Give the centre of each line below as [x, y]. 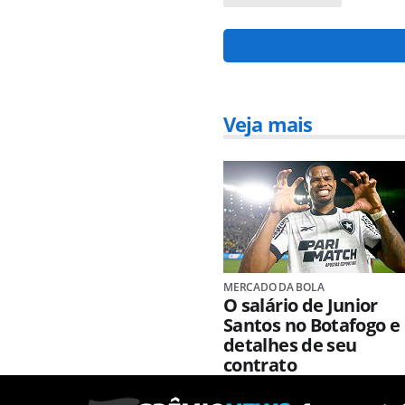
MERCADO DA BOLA [274, 287]
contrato [260, 364]
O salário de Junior [301, 305]
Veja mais [268, 124]
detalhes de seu [290, 344]
